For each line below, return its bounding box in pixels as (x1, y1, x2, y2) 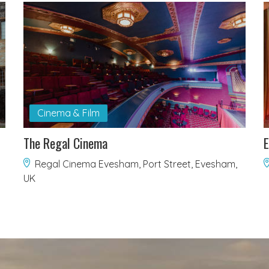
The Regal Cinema (23, 133, 107, 153)
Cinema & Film (37, 107, 100, 119)
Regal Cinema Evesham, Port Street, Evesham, (35, 158, 237, 171)
